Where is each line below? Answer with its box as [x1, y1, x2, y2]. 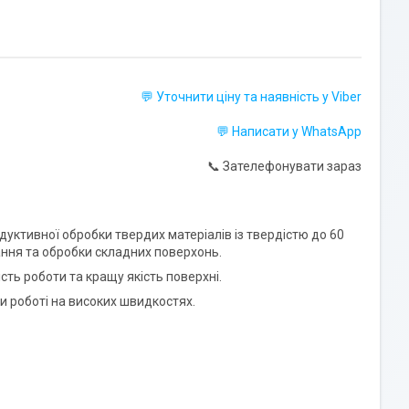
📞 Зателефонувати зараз [207, 159, 362, 173]
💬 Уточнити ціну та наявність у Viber [141, 89, 362, 104]
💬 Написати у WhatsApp [216, 124, 362, 139]
